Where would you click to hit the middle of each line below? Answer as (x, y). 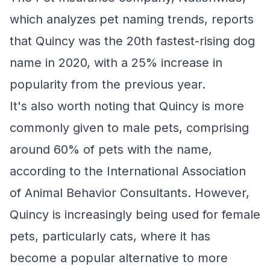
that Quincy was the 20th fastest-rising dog (132, 41)
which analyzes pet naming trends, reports (132, 19)
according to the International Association (128, 171)
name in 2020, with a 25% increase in (116, 63)
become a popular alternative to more (119, 258)
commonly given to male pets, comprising (129, 128)
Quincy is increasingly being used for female (135, 215)
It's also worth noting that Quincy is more (127, 106)
